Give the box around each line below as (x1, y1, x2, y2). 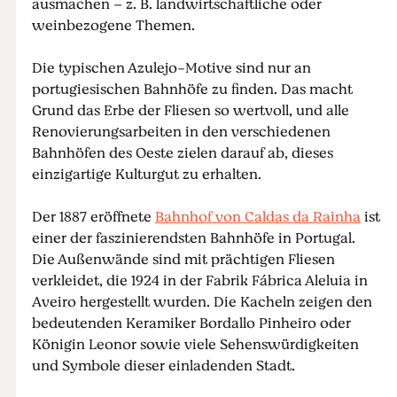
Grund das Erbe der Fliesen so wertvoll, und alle (31, 100, 349, 121)
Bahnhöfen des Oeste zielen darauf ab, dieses (31, 143, 333, 164)
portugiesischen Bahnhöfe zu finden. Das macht (31, 79, 353, 100)
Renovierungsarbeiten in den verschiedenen (31, 121, 331, 143)
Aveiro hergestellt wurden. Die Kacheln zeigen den (31, 292, 372, 313)
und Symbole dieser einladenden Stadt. (31, 355, 295, 377)
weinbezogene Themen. (31, 15, 195, 36)
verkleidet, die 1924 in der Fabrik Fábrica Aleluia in (31, 270, 368, 292)
